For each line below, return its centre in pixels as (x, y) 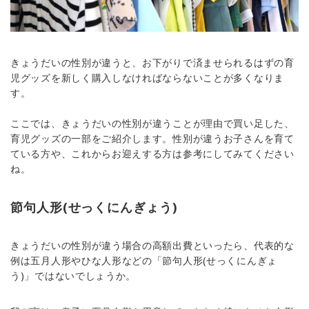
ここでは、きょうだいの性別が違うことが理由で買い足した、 (152, 123)
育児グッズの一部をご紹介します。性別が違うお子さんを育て (152, 139)
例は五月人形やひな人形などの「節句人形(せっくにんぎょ (144, 261)
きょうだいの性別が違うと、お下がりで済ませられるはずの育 (152, 63)
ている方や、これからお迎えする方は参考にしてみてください (152, 154)
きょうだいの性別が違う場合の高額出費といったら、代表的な (152, 246)
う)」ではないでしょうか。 (73, 276)
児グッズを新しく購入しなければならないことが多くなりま (147, 78)
